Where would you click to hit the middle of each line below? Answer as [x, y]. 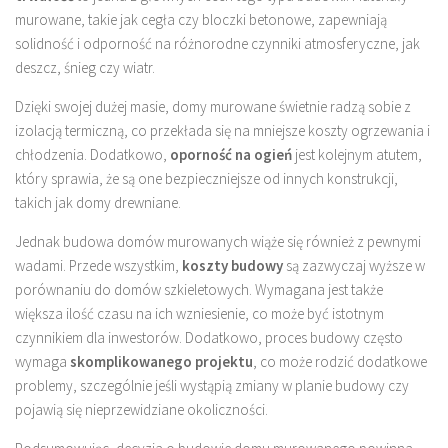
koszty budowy [232, 265]
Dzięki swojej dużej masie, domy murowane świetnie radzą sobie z [213, 106]
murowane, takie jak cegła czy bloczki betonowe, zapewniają [201, 19]
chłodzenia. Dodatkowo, [92, 154]
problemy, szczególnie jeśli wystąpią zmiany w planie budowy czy [212, 385]
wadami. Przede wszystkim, [98, 265]
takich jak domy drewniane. [98, 202]
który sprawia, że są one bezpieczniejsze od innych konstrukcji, [206, 178]
